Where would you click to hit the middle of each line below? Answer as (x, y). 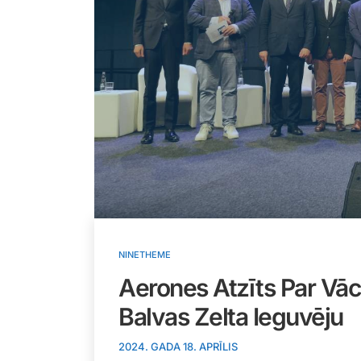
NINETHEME (145, 255)
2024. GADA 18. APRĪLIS (178, 347)
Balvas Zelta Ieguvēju (233, 317)
